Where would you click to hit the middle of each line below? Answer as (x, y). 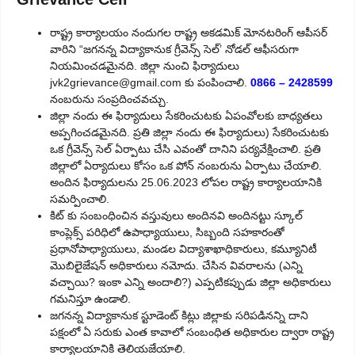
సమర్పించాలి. (80, 199)
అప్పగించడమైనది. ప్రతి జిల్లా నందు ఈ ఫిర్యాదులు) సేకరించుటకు (189, 133)
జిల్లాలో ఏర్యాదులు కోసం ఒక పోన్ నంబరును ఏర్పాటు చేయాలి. (186, 166)
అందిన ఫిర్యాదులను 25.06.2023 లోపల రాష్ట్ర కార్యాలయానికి (186, 183)
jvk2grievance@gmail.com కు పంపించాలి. (149, 83)
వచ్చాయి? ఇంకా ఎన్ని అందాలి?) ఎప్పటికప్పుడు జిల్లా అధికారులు (191, 282)
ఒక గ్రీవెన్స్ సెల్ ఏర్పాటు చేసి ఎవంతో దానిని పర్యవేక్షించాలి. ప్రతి (185, 149)
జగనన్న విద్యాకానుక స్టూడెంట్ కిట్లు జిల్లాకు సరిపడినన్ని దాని (179, 316)
